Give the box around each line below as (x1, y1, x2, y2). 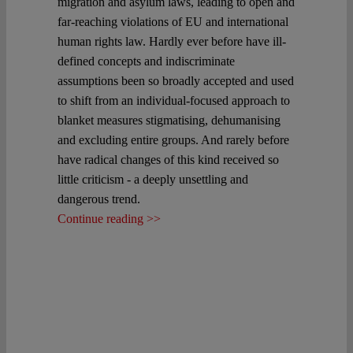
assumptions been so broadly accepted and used (58, 73, 294, 87)
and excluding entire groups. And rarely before (58, 132, 289, 147)
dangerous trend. (58, 191, 140, 206)
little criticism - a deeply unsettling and (58, 172, 248, 186)
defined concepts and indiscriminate (58, 54, 235, 68)
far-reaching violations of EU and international (58, 14, 288, 28)
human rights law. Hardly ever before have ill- (58, 34, 286, 48)
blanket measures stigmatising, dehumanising (58, 113, 281, 127)
